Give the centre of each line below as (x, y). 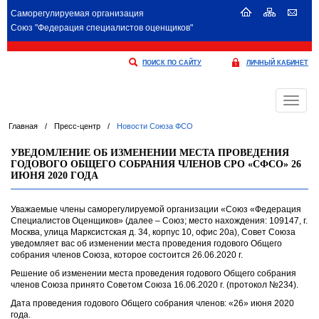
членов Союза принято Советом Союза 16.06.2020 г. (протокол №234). (155, 285)
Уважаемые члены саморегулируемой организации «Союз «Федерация (156, 209)
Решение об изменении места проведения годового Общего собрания (153, 273)
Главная (23, 126)
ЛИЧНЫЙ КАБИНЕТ (277, 63)
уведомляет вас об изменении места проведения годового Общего (146, 244)
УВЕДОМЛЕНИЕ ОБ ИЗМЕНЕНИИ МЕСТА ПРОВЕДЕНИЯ (150, 153)
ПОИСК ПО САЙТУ (172, 63)
